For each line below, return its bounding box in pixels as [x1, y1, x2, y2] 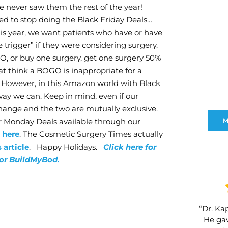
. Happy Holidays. [29, 142, 103, 152]
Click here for [103, 142, 156, 152]
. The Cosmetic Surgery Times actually [19, 129, 163, 139]
